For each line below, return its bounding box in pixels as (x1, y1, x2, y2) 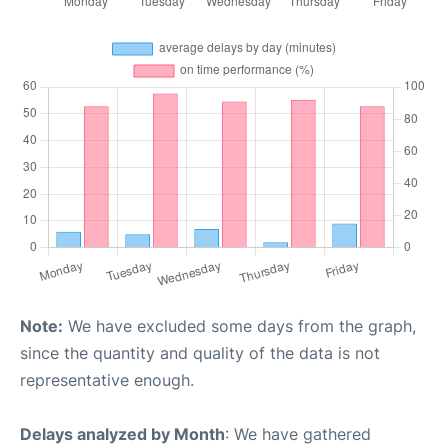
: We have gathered (225, 423, 371, 444)
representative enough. (20, 369, 194, 390)
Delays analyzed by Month (20, 423, 225, 444)
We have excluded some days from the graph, (63, 315, 416, 336)
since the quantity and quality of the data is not (20, 342, 380, 363)
